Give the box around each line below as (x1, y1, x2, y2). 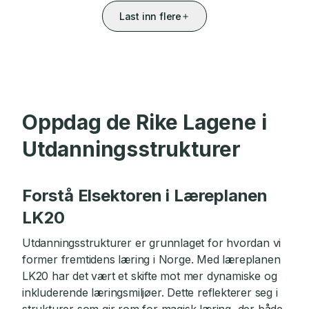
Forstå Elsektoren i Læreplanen (22, 186, 268, 206)
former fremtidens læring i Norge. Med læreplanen (22, 252, 281, 266)
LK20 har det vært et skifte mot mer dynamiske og (22, 269, 277, 283)
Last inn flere (119, 10, 182, 22)
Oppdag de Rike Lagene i (22, 110, 267, 134)
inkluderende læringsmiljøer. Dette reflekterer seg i (22, 286, 278, 299)
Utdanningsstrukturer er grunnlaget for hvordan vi (22, 236, 281, 250)
